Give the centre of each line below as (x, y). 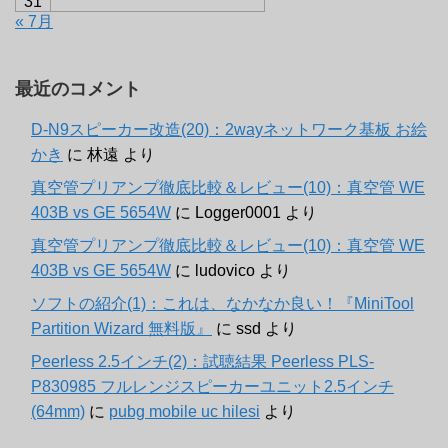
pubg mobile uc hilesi (184, 412)
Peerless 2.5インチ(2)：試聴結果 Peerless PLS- (202, 362)
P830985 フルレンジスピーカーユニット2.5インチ (212, 387)
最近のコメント (78, 89)
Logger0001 (238, 213)
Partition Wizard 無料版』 (121, 329)
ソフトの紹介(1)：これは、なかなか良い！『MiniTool (222, 304)
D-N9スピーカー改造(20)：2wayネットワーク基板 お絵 (229, 130)
